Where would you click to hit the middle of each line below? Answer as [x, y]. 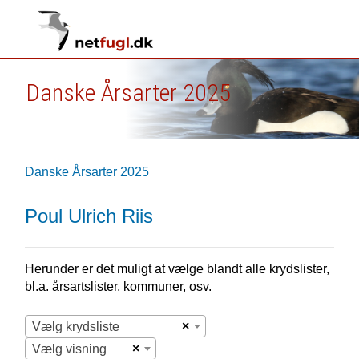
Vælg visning [69, 349]
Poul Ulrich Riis [89, 216]
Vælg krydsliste [75, 327]
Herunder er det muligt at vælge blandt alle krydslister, [177, 269]
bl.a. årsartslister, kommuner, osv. [118, 286]
